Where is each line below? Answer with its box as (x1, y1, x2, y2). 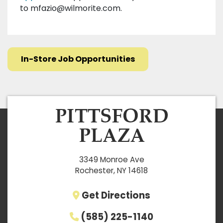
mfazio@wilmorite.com (30, 2, 120, 14)
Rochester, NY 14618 (75, 165, 148, 176)
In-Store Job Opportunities (21, 53, 135, 65)
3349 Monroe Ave (79, 154, 144, 165)
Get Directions (82, 189, 150, 202)
